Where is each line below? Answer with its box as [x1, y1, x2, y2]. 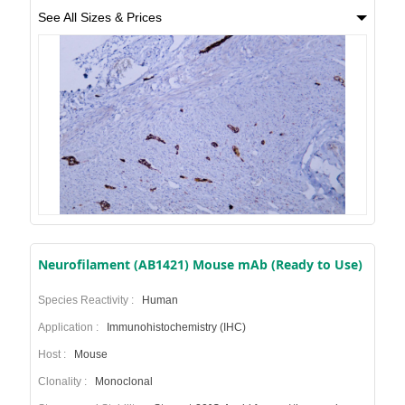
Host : [37, 348, 71, 362]
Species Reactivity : [37, 294, 139, 307]
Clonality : [37, 375, 92, 389]
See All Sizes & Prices [37, 10, 162, 25]
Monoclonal [91, 375, 153, 389]
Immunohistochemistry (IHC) [103, 321, 246, 334]
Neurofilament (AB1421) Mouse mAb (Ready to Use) [37, 256, 363, 274]
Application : [37, 321, 104, 334]
